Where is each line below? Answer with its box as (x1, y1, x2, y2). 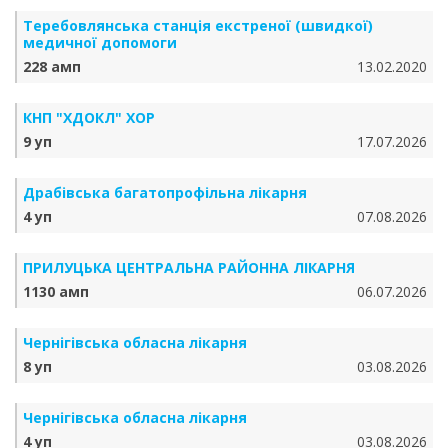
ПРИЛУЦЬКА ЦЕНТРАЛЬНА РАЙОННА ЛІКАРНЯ (23, 258, 355, 277)
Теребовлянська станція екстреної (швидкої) (23, 16, 373, 35)
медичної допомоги (23, 33, 177, 52)
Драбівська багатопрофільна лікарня (23, 183, 307, 202)
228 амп (23, 57, 81, 76)
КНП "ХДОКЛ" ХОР (23, 108, 155, 127)
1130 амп (23, 282, 89, 301)
